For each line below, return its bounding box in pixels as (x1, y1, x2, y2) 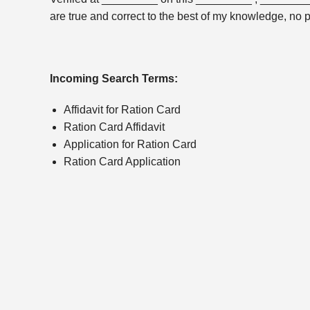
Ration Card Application (64, 155, 181, 167)
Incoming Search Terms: (50, 72, 178, 84)
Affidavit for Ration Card (64, 103, 181, 116)
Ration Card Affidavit (64, 120, 165, 133)
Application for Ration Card (64, 138, 197, 150)
